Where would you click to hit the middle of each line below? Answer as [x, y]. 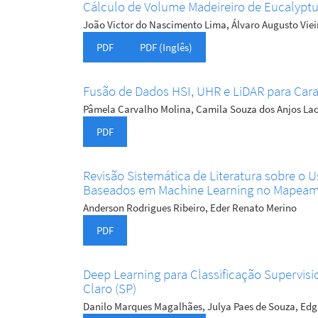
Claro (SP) [110, 289]
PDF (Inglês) [166, 48]
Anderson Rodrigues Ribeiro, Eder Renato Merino [190, 208]
